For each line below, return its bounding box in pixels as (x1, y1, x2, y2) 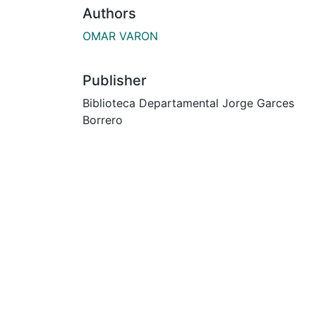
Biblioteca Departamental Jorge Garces (83, 95, 294, 110)
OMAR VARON (83, 28, 158, 43)
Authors (83, 4, 136, 22)
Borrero (83, 112, 123, 127)
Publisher (83, 71, 147, 89)
